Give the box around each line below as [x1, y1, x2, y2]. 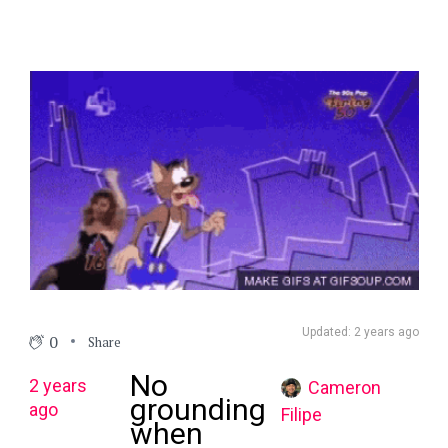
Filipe [281, 404, 323, 425]
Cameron [308, 377, 382, 398]
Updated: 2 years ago [302, 325, 420, 339]
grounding [130, 392, 267, 427]
